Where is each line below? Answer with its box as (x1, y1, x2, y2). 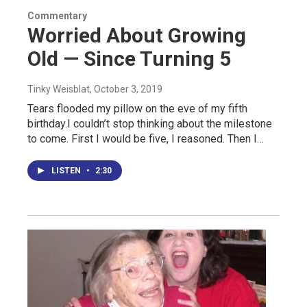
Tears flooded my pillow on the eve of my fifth (27, 101, 247, 115)
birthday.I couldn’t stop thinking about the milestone (27, 116, 272, 130)
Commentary (27, 10, 87, 21)
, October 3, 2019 (90, 83, 162, 95)
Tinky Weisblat (27, 83, 90, 95)
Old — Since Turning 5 (27, 46, 231, 71)
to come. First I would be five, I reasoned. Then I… (27, 132, 264, 145)
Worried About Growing (27, 23, 246, 47)
